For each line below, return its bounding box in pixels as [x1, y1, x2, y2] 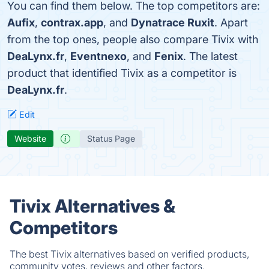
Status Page [87, 133, 135, 144]
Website [14, 133, 46, 144]
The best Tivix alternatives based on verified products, [10, 248, 249, 260]
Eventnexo [70, 50, 127, 62]
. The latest [183, 50, 238, 62]
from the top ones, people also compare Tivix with [7, 33, 258, 46]
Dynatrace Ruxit [131, 16, 214, 29]
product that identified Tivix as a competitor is [7, 67, 237, 79]
